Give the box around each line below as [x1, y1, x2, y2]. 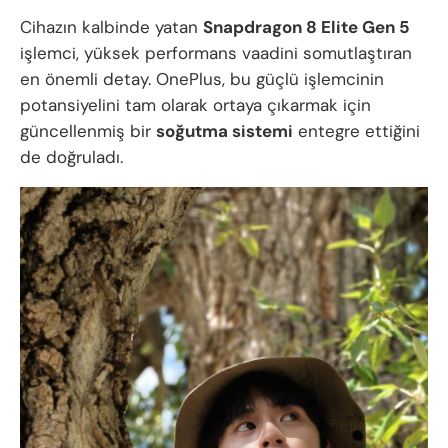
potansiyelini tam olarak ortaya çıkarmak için [20, 94, 371, 117]
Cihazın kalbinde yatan [20, 16, 203, 39]
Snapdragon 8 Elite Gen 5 [203, 16, 410, 39]
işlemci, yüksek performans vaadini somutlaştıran [20, 42, 412, 65]
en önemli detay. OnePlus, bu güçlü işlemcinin [20, 68, 384, 91]
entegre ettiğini [293, 120, 420, 143]
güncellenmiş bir [20, 120, 156, 143]
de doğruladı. [20, 146, 123, 169]
